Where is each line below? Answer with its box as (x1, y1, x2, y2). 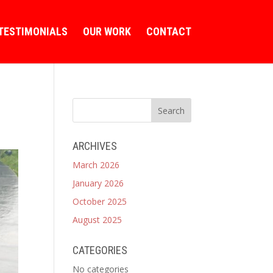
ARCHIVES (73, 140, 118, 152)
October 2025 (73, 196, 127, 207)
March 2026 (73, 159, 120, 171)
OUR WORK (82, 25, 131, 38)
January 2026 (73, 177, 124, 189)
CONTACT (146, 25, 191, 38)
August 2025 (73, 214, 122, 225)
